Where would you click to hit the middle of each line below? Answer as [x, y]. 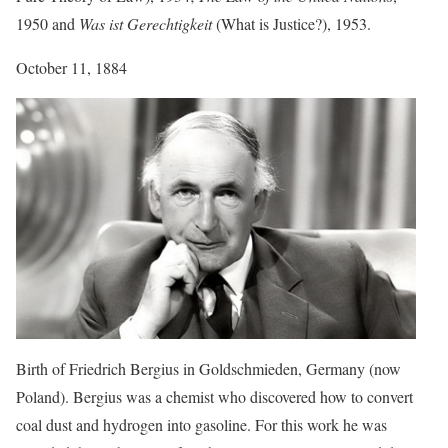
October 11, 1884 [71, 67]
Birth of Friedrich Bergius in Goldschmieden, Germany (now [208, 369]
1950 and [45, 23]
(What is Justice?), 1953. [291, 23]
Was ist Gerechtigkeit [143, 23]
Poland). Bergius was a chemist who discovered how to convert [214, 397]
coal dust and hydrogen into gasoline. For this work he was [201, 425]
